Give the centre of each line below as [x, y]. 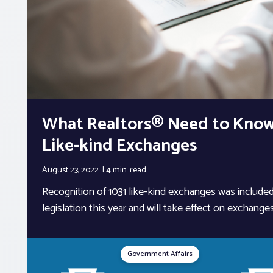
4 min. [118, 171]
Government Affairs [160, 254]
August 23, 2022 [71, 171]
